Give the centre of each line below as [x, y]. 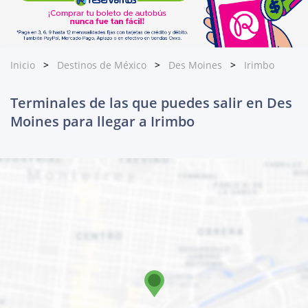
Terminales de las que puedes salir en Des [151, 103]
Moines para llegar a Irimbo [102, 122]
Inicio [23, 65]
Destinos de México [102, 65]
